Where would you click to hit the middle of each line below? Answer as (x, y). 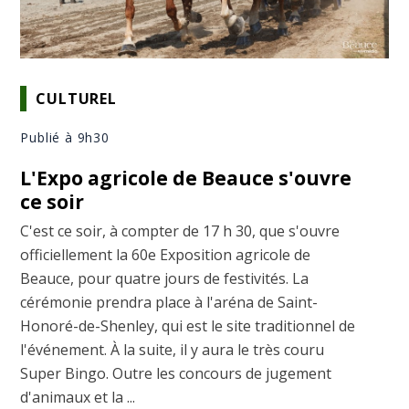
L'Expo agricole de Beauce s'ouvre (186, 178)
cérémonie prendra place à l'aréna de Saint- (169, 303)
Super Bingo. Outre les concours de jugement (176, 374)
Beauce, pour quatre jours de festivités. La (165, 279)
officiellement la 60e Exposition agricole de (166, 255)
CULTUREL (76, 98)
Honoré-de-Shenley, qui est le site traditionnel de (188, 326)
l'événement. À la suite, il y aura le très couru (173, 350)
